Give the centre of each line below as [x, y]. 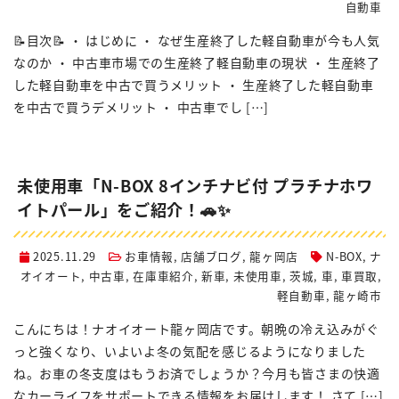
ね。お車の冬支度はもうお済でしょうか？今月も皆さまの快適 [197, 374]
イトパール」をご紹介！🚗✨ [124, 210]
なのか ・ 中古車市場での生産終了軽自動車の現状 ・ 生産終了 [197, 63]
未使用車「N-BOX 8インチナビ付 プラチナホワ [195, 186]
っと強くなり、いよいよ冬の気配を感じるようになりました [190, 351]
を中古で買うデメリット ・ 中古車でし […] [142, 107]
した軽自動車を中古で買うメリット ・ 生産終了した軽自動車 [194, 85]
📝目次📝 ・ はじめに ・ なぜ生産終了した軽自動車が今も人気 [197, 41]
